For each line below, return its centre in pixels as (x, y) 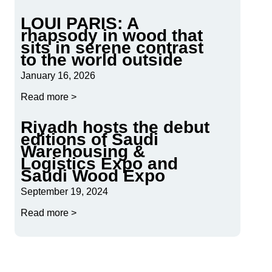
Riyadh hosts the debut (115, 127)
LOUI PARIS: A (80, 24)
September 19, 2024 (64, 192)
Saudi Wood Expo (93, 176)
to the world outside (102, 60)
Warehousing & (83, 152)
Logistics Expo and (99, 164)
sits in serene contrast (112, 48)
